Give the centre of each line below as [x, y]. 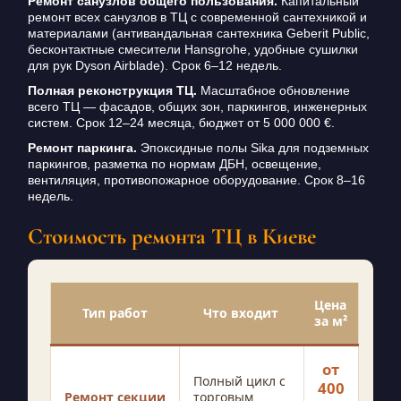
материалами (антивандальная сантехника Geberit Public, [198, 34]
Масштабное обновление [273, 91]
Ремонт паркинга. [82, 148]
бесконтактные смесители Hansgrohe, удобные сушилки [192, 50]
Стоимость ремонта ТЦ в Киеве [171, 236]
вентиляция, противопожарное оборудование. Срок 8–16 [196, 180]
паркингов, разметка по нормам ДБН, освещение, [174, 164]
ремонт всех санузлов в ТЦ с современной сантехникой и [197, 17]
